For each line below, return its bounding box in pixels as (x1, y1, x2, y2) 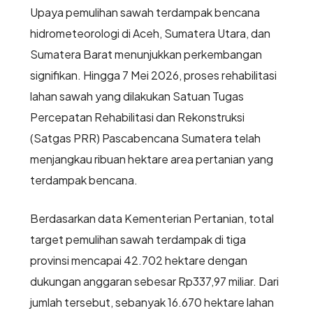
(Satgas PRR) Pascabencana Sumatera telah (29, 131, 261, 146)
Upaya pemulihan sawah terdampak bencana (29, 5, 260, 20)
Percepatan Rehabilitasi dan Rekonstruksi (29, 110, 245, 125)
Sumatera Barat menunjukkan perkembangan (29, 47, 262, 62)
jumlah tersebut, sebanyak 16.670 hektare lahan (29, 295, 274, 310)
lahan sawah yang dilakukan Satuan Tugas (29, 89, 244, 104)
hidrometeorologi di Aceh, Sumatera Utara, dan (29, 26, 270, 41)
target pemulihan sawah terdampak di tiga (29, 232, 246, 247)
